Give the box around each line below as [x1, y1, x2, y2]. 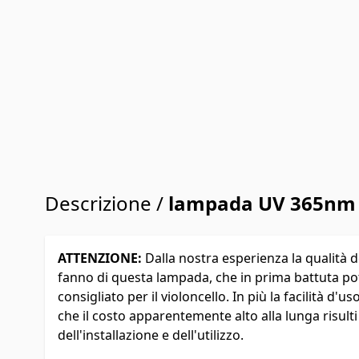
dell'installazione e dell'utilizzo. [58, 325, 244, 344]
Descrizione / [45, 189, 168, 216]
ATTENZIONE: [58, 248, 145, 267]
